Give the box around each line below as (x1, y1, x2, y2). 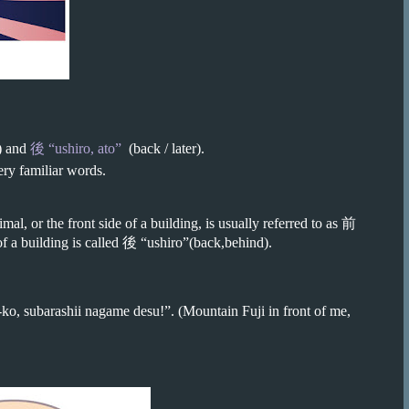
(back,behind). (189, 235, 276, 250)
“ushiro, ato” (45, 141, 121, 156)
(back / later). (121, 141, 204, 156)
